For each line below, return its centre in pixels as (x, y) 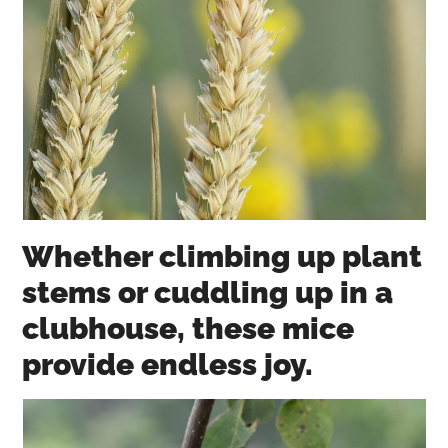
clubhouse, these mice (188, 329)
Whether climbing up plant (222, 257)
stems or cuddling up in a (208, 293)
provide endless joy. (168, 365)
